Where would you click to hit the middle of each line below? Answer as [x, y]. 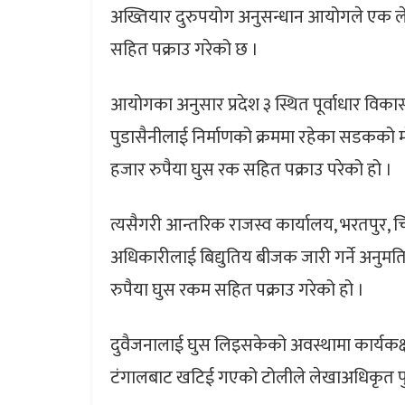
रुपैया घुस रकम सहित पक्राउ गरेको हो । [237, 291]
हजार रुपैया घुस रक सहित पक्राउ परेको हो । [251, 170]
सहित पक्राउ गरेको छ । [184, 50]
